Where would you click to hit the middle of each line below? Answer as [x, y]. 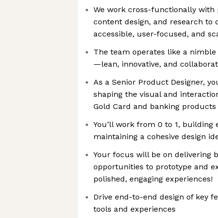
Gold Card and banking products [155, 106]
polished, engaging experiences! [153, 179]
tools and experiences [135, 209]
